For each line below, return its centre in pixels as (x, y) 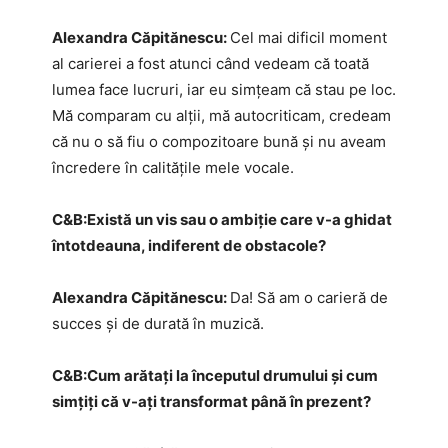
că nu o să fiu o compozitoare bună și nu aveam (219, 141)
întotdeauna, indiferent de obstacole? (189, 245)
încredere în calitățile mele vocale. (173, 167)
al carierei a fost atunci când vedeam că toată (210, 63)
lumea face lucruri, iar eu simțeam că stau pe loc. (224, 89)
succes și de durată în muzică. (158, 323)
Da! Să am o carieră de (309, 297)
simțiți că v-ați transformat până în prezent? (211, 401)
